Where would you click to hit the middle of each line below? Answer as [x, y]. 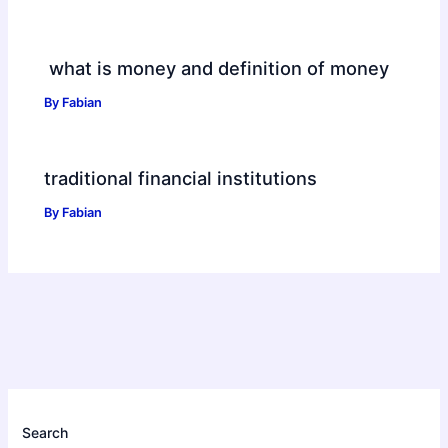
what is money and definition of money [217, 68]
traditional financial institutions [181, 178]
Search [45, 432]
